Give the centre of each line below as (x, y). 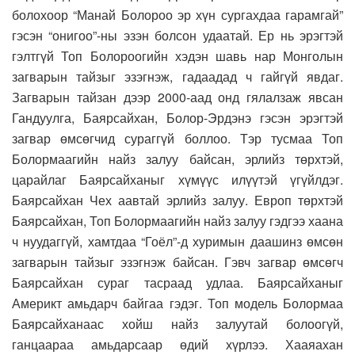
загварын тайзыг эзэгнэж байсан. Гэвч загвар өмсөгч (177, 261)
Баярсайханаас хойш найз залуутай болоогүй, (177, 323)
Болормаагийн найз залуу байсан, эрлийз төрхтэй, (177, 158)
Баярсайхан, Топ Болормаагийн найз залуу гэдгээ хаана (177, 220)
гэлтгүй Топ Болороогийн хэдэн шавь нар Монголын (177, 55)
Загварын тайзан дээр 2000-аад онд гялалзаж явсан (177, 97)
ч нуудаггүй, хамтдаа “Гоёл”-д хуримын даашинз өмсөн (177, 241)
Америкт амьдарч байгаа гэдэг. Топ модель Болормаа (177, 303)
